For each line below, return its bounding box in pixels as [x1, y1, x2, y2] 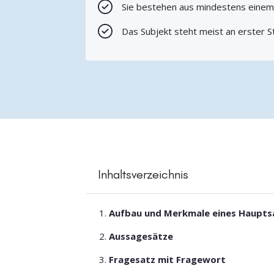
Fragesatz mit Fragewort [109, 253, 226, 266]
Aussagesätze [109, 230, 174, 243]
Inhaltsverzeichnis [97, 167, 188, 182]
